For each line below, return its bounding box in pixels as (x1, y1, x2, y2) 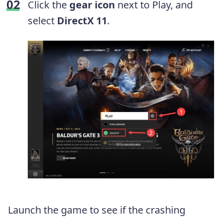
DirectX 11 (57, 13, 107, 27)
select (28, 13, 57, 27)
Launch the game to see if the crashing (8, 203, 185, 217)
